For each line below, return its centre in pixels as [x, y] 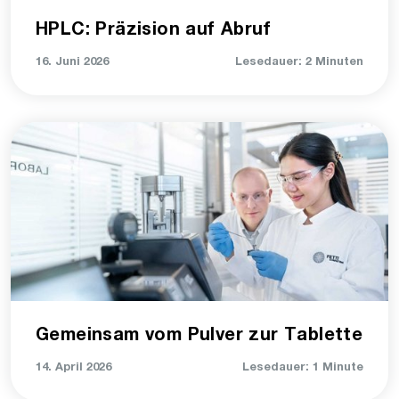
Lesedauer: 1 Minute [303, 368]
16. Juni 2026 [72, 62]
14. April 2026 [73, 368]
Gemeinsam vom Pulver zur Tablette [199, 336]
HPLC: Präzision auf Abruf [153, 31]
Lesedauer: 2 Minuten [299, 62]
